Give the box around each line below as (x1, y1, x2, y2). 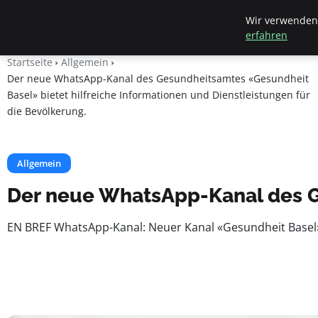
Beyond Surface (7, 10, 141, 31)
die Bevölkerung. (7, 104, 87, 118)
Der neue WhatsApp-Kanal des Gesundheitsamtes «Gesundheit (7, 72, 309, 85)
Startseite (7, 55, 53, 69)
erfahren (246, 28, 287, 42)
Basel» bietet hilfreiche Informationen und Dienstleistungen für (7, 88, 310, 102)
